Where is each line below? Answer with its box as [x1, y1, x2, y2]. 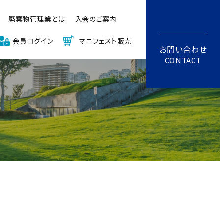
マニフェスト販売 [79, 35, 132, 46]
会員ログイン [12, 35, 54, 46]
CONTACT [165, 55, 201, 65]
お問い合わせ [159, 43, 207, 55]
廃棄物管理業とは [8, 13, 65, 24]
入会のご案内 [75, 13, 117, 24]
